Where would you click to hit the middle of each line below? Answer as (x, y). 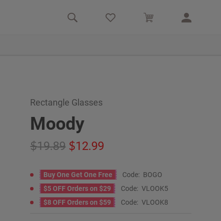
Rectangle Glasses (67, 102)
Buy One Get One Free (78, 175)
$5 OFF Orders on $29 (77, 188)
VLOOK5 (155, 188)
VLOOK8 (155, 202)
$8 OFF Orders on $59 (77, 202)
